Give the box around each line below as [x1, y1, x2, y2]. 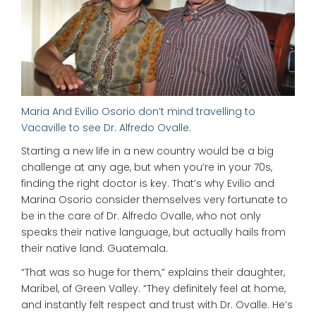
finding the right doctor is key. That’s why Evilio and [21, 176, 274, 191]
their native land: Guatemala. [21, 241, 168, 256]
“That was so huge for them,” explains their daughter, [21, 265, 285, 279]
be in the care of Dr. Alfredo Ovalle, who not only [21, 209, 261, 224]
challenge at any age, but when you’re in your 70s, [21, 160, 272, 175]
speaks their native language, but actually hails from [21, 225, 286, 240]
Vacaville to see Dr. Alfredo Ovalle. [21, 120, 191, 135]
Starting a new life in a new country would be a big [21, 144, 274, 159]
